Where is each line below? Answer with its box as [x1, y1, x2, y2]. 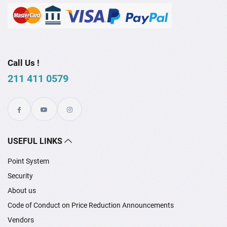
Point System [8, 157, 49, 166]
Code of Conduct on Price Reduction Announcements [8, 201, 174, 210]
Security [8, 172, 33, 180]
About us [8, 186, 36, 195]
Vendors [8, 216, 34, 224]
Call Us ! [8, 58, 40, 68]
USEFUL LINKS [8, 136, 64, 146]
